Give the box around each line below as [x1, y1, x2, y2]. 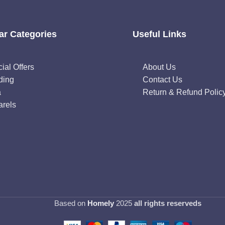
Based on [54, 198, 87, 207]
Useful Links [133, 29, 186, 40]
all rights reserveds [134, 198, 201, 207]
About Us [143, 63, 176, 72]
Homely [87, 198, 114, 207]
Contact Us [143, 75, 182, 84]
